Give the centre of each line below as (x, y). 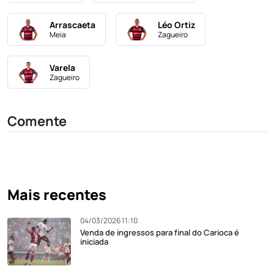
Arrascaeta (72, 24)
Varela (62, 67)
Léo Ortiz (176, 24)
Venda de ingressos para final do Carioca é (160, 232)
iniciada (94, 241)
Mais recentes (57, 194)
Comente (37, 121)
